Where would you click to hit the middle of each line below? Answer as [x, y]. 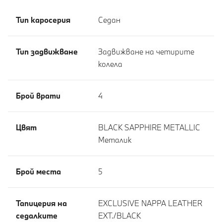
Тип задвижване [47, 51]
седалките [37, 215]
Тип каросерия [43, 20]
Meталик [115, 139]
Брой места [38, 171]
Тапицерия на [41, 203]
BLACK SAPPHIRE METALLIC [149, 127]
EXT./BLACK [120, 215]
